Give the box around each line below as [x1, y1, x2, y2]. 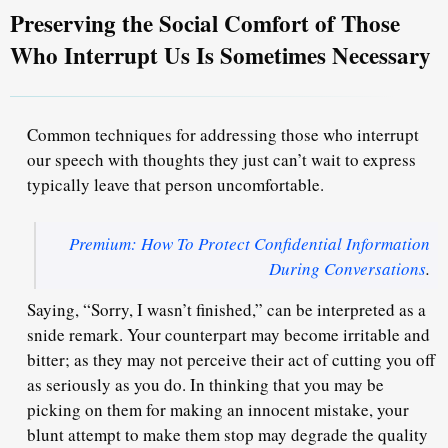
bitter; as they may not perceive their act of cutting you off [27, 348, 435, 372]
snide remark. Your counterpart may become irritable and [27, 323, 430, 347]
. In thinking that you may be [182, 373, 384, 397]
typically [27, 172, 94, 196]
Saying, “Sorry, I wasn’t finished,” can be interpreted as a [27, 298, 426, 322]
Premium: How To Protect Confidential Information [68, 231, 430, 255]
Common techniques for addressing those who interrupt [27, 122, 419, 146]
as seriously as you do [27, 373, 182, 397]
